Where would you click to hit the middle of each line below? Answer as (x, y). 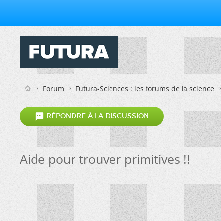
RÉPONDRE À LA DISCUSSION (97, 116)
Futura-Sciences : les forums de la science (145, 89)
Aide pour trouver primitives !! (105, 159)
